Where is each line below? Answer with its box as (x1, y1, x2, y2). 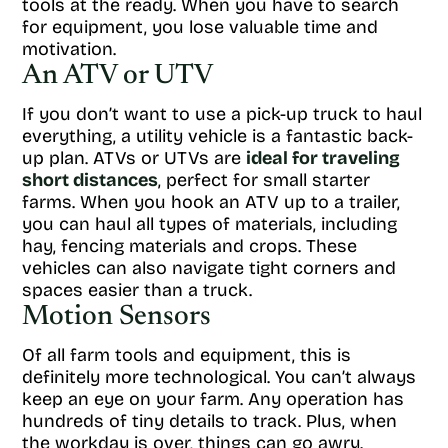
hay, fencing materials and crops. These (22, 235, 357, 257)
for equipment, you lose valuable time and (22, 16, 378, 38)
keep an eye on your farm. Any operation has (22, 388, 404, 410)
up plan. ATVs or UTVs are (22, 147, 246, 169)
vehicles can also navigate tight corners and (22, 257, 396, 279)
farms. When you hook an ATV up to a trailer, (22, 191, 400, 213)
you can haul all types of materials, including (22, 213, 397, 235)
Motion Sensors (22, 303, 211, 331)
